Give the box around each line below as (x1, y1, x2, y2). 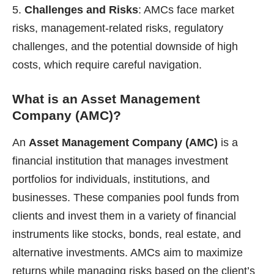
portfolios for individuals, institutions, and (12, 173, 210, 186)
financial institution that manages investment (12, 155, 228, 168)
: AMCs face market (138, 3, 234, 16)
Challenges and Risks (24, 3, 138, 16)
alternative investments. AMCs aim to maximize (12, 246, 243, 259)
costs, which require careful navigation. (12, 58, 202, 71)
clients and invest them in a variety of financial (12, 210, 236, 223)
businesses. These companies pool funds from (12, 191, 239, 204)
